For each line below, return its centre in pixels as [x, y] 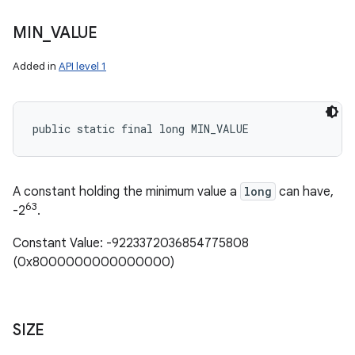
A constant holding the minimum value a [126, 192]
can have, [305, 192]
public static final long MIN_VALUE [141, 129]
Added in [36, 67]
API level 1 [82, 67]
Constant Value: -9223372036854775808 [131, 243]
